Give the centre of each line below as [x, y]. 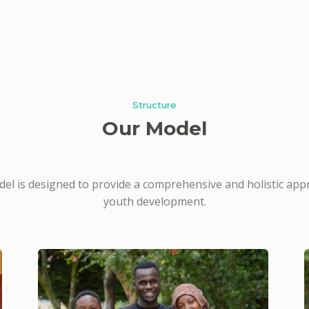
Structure [154, 105]
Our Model [154, 128]
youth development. [154, 201]
